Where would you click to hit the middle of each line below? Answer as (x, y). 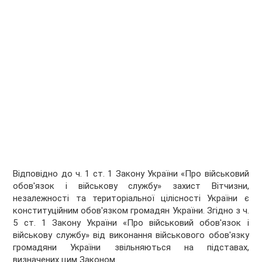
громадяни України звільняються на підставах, (131, 248)
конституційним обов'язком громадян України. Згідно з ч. (131, 211)
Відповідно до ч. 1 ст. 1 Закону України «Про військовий (131, 174)
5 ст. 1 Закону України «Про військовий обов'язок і (131, 223)
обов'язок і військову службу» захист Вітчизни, (131, 186)
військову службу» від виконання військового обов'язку (131, 235)
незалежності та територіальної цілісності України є (131, 199)
